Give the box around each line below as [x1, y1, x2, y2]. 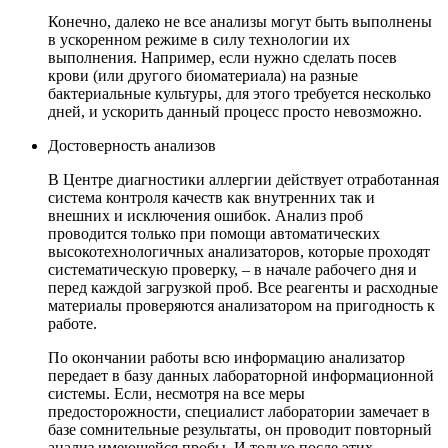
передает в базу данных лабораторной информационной [48, 367, 434, 385]
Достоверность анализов [48, 137, 216, 155]
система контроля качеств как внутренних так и [48, 189, 375, 207]
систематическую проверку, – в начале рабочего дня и [48, 261, 417, 279]
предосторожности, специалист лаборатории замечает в [48, 403, 430, 421]
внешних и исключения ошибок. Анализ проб [48, 207, 363, 225]
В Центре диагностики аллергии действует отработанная [48, 171, 439, 189]
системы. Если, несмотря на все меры [48, 385, 305, 403]
